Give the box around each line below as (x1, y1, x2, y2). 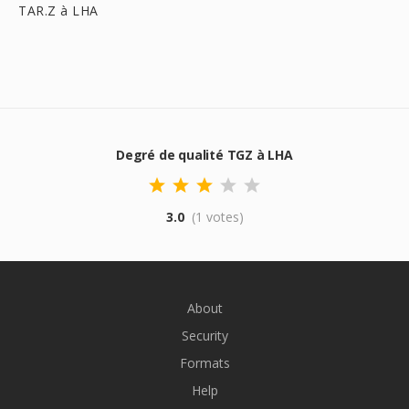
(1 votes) (191, 208, 244, 225)
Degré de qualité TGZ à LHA (116, 146, 293, 163)
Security (181, 327, 228, 344)
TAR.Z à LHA (18, 2, 99, 19)
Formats (179, 354, 230, 372)
